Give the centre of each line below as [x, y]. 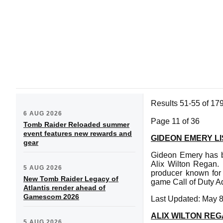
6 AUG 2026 [43, 113]
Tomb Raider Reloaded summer [76, 124]
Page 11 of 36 [175, 121]
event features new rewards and [78, 133]
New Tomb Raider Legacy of [71, 178]
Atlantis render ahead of [64, 187]
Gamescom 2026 [51, 196]
